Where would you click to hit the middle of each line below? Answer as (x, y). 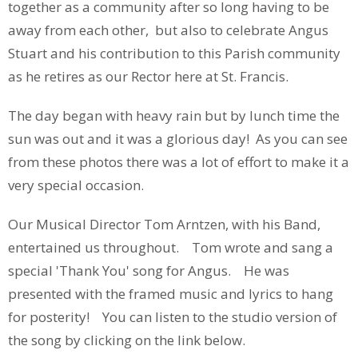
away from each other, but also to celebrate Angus (168, 30)
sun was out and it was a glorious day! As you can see (178, 139)
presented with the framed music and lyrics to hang (171, 294)
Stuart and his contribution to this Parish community (174, 54)
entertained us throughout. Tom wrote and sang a (171, 248)
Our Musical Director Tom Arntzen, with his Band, (164, 225)
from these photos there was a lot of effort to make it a (179, 162)
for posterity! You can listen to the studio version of (173, 317)
